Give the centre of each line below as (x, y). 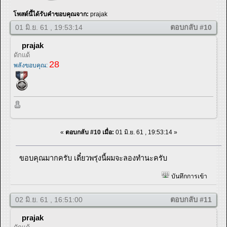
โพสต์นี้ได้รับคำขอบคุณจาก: (52, 14)
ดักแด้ (22, 55)
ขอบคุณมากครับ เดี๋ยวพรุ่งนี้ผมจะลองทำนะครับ (93, 158)
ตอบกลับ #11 (191, 200)
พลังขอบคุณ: (31, 66)
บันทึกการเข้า (188, 176)
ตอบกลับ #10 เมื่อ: (89, 133)
